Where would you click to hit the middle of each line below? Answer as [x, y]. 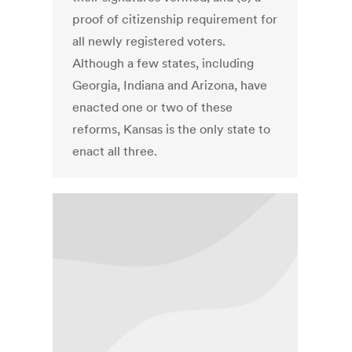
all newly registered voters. [149, 41]
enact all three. [115, 151]
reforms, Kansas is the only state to [172, 129]
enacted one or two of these [153, 107]
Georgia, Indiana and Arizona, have [170, 85]
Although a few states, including [163, 63]
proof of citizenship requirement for [175, 19]
